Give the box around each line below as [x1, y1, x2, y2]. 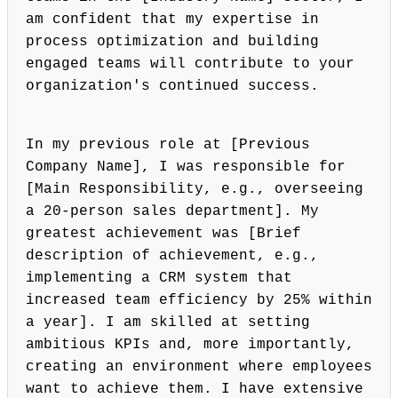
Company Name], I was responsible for [26, 159, 346, 176]
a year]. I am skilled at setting [26, 314, 310, 331]
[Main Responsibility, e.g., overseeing [26, 181, 363, 198]
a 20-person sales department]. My [26, 203, 319, 220]
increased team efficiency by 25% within [26, 292, 372, 309]
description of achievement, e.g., [26, 248, 319, 265]
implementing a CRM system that [26, 270, 292, 287]
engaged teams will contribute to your [26, 56, 354, 73]
